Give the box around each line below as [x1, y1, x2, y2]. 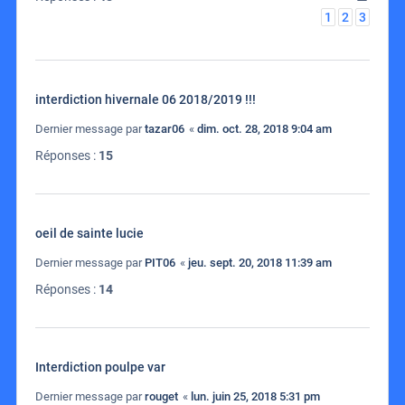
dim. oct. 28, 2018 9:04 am [197, 122, 332, 137]
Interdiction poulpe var [35, 360, 165, 375]
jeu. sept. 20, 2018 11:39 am [188, 256, 332, 270]
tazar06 [145, 122, 184, 137]
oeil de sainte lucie [35, 226, 144, 241]
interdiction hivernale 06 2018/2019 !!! [35, 92, 256, 108]
